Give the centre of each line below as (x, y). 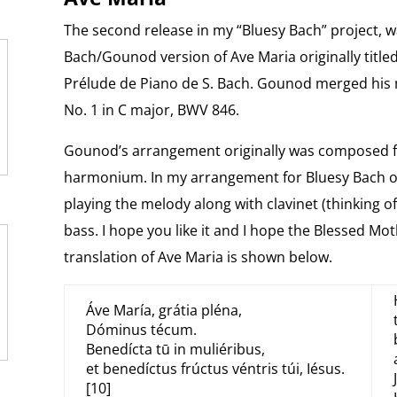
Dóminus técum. (141, 330)
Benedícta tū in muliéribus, (175, 349)
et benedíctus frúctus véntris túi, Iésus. (215, 369)
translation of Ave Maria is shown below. (198, 257)
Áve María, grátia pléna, (163, 310)
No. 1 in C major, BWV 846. (151, 110)
